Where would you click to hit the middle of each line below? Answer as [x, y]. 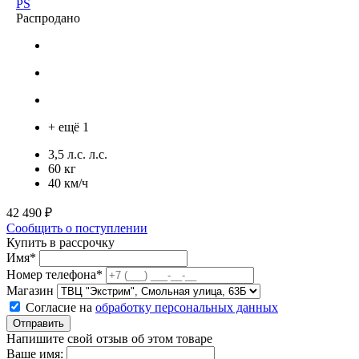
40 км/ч [68, 183]
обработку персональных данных [187, 307]
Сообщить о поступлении [77, 228]
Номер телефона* [54, 274]
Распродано [48, 18]
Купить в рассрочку [61, 242]
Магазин [30, 290]
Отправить [38, 323]
